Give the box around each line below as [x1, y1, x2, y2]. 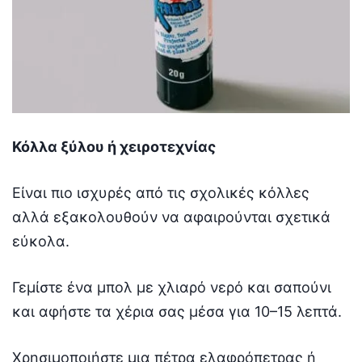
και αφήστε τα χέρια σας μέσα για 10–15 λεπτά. [12, 302, 342, 320]
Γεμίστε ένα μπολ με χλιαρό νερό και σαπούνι [12, 278, 331, 296]
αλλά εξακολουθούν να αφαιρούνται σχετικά [12, 208, 330, 225]
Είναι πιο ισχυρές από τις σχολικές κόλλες [12, 183, 309, 201]
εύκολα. [12, 232, 69, 250]
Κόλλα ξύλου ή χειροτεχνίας [12, 137, 216, 155]
